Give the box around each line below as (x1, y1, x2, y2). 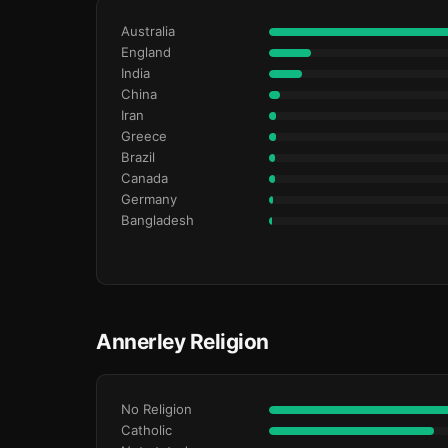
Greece (121, 128, 167, 144)
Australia (121, 23, 175, 39)
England (121, 44, 171, 60)
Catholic (121, 422, 172, 438)
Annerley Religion (96, 329, 269, 354)
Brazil (121, 149, 155, 165)
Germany (121, 191, 177, 207)
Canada (121, 170, 168, 186)
